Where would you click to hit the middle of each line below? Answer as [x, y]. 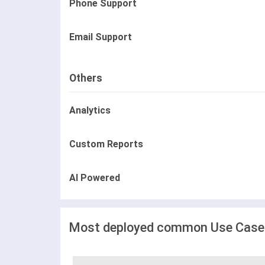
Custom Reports [106, 144]
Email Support [101, 37]
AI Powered [95, 178]
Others [86, 78]
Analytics [90, 111]
